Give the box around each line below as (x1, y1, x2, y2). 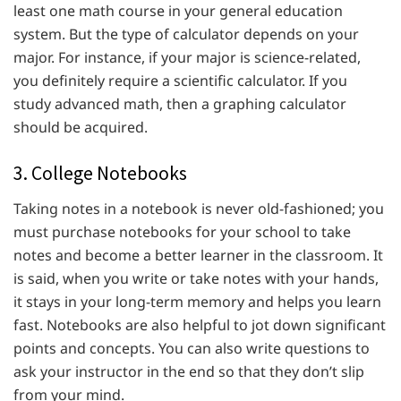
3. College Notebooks (13, 161, 187, 186)
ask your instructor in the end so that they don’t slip (13, 362, 364, 382)
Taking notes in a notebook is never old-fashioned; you (13, 199, 384, 219)
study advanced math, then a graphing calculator (13, 94, 346, 115)
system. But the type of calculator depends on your (13, 24, 359, 45)
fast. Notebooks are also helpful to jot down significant (13, 315, 386, 336)
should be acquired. (13, 117, 151, 138)
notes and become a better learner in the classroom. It (13, 245, 383, 266)
